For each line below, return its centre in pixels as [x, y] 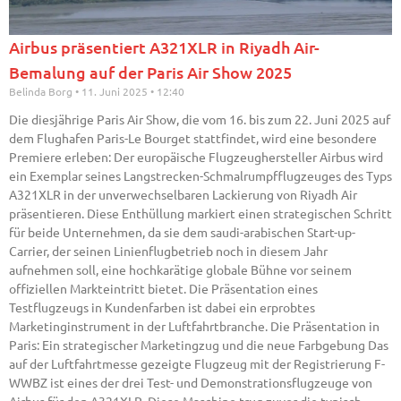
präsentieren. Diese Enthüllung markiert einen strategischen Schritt [200, 213]
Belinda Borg [42, 92]
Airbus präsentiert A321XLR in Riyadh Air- [164, 47]
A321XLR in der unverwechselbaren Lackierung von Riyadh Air [183, 195]
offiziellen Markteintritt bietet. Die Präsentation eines [163, 289]
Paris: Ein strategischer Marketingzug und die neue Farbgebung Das [199, 345]
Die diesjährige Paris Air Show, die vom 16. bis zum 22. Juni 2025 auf [200, 119]
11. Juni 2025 [115, 92]
